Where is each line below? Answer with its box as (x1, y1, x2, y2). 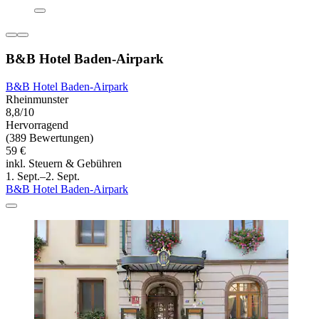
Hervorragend (6, 118, 68, 131)
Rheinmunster (6, 93, 68, 105)
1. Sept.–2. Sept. (6, 169, 80, 182)
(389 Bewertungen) (6, 131, 93, 144)
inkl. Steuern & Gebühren (6, 157, 122, 169)
